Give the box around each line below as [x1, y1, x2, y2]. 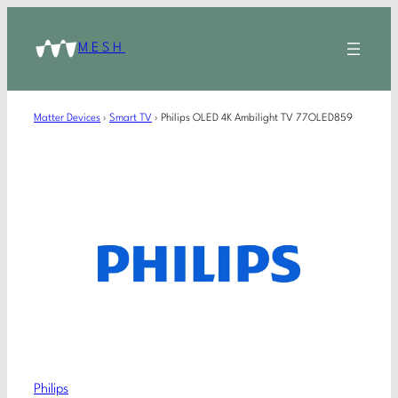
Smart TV [109, 112, 152, 123]
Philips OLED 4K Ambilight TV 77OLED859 [161, 112, 353, 123]
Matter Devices [34, 112, 100, 123]
